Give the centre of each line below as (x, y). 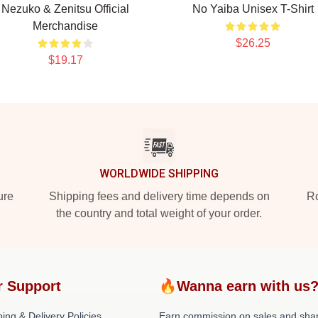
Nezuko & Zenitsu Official (65, 9)
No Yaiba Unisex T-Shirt (253, 9)
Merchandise (65, 26)
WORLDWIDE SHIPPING (159, 174)
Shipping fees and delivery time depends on (159, 196)
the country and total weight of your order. (159, 213)
